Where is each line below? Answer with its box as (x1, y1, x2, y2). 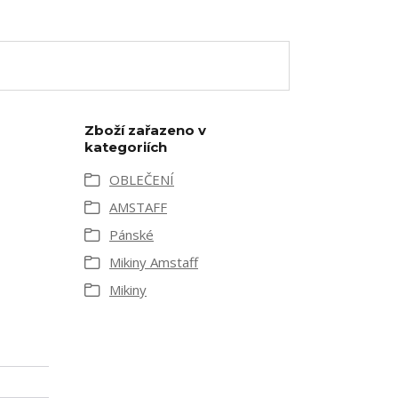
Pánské (109, 226, 154, 243)
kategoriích (84, 139, 167, 155)
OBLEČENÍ (109, 171, 174, 188)
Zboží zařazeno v (84, 122, 206, 139)
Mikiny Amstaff (109, 253, 198, 271)
